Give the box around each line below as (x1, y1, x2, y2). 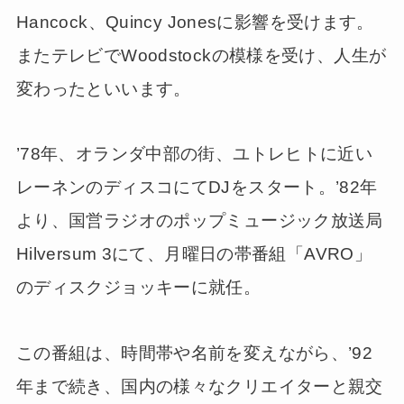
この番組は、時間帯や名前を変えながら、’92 (15, 344, 373, 363)
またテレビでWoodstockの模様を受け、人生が (15, 45, 387, 65)
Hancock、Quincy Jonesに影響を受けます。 (15, 12, 374, 32)
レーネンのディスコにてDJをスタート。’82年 (15, 178, 378, 197)
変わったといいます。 (15, 78, 191, 98)
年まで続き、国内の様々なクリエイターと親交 (15, 377, 383, 397)
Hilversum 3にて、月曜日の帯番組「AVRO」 (15, 244, 372, 264)
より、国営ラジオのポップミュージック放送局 (15, 211, 383, 231)
